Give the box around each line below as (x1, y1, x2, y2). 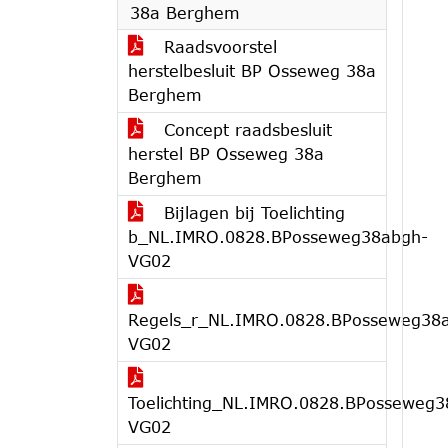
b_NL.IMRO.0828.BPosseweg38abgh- (128, 227, 428, 246)
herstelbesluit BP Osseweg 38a (128, 61, 376, 80)
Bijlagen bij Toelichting (158, 203, 345, 222)
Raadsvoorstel (158, 37, 277, 56)
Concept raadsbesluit (158, 120, 332, 139)
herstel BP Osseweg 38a (128, 144, 324, 163)
